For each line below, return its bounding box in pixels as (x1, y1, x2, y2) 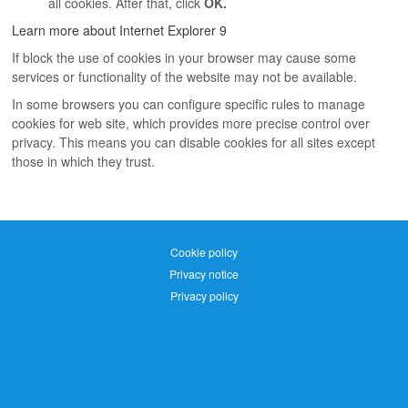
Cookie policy (170, 243, 238, 260)
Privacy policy (169, 287, 239, 303)
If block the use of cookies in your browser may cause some (12, 47, 357, 66)
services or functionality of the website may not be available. (12, 66, 358, 86)
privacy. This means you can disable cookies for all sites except (12, 132, 376, 151)
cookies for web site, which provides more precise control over (12, 113, 371, 132)
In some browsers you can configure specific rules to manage (12, 94, 366, 113)
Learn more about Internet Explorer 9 (12, 21, 228, 40)
